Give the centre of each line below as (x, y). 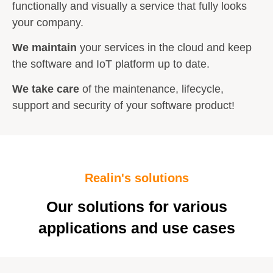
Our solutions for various (136, 206)
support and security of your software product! (123, 106)
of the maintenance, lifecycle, (151, 89)
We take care (46, 89)
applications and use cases (136, 228)
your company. (48, 22)
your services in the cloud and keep (164, 47)
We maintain (44, 47)
